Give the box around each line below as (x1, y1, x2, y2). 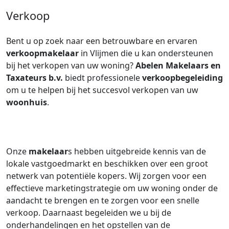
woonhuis (6, 97, 47, 108)
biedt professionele (63, 72, 142, 83)
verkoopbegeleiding (142, 72, 223, 83)
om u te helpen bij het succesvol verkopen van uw (6, 84, 198, 96)
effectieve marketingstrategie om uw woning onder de (6, 182, 218, 194)
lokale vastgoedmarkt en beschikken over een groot (6, 158, 208, 169)
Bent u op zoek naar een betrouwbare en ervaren (6, 35, 197, 47)
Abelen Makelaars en (135, 60, 221, 71)
